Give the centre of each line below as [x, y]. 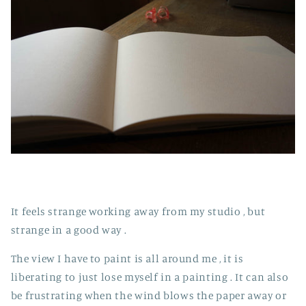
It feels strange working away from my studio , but [138, 211]
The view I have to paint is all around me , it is [127, 259]
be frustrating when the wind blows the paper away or [149, 296]
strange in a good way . [69, 229]
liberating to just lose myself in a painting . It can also [150, 277]
